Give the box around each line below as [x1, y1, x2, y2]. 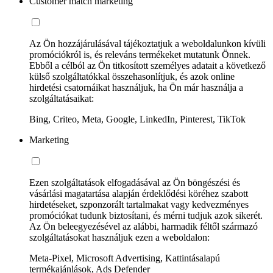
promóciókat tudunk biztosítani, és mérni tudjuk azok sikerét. [29, 210, 263, 221]
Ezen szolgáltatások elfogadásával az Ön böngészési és [29, 177, 240, 188]
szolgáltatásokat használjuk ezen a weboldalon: [29, 232, 210, 243]
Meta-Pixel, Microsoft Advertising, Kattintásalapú [29, 253, 220, 264]
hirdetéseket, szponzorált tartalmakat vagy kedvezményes [29, 199, 249, 210]
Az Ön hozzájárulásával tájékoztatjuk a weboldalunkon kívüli [29, 38, 266, 49]
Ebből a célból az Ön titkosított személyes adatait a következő [29, 60, 266, 71]
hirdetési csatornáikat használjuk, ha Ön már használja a [29, 82, 243, 93]
